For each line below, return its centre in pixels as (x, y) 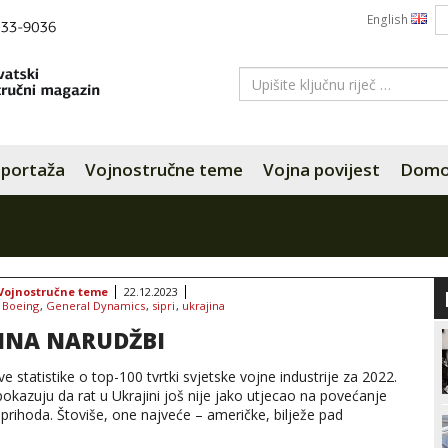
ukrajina (203, 305)
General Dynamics (95, 305)
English (389, 19)
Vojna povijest (321, 169)
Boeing (20, 305)
